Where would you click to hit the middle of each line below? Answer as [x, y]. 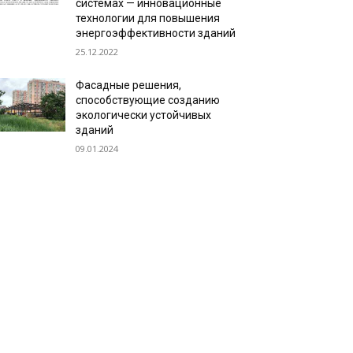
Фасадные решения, [129, 85]
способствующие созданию [148, 100]
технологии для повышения [148, 18]
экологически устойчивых [144, 115]
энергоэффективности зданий [156, 33]
